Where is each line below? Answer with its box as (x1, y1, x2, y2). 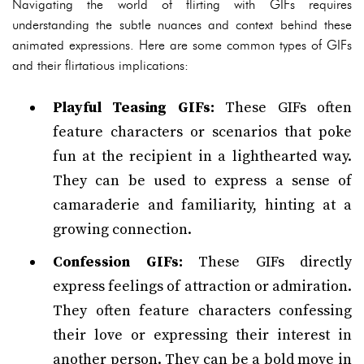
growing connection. (53, 220, 192, 239)
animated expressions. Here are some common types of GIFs (12, 37, 352, 53)
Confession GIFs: (53, 253, 183, 271)
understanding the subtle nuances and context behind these (12, 17, 352, 32)
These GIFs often (214, 98, 353, 117)
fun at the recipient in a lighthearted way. (53, 147, 352, 166)
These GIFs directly (182, 253, 352, 271)
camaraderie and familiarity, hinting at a (53, 196, 352, 214)
